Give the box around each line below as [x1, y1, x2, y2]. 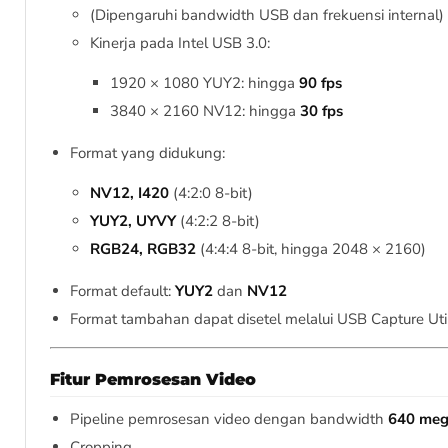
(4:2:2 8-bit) [176, 211, 260, 232]
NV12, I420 [90, 183, 169, 204]
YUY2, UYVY [90, 211, 176, 232]
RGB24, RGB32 [90, 239, 196, 260]
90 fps [299, 73, 342, 94]
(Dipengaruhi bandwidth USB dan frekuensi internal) [90, 5, 444, 26]
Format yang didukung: [70, 143, 225, 164]
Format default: [70, 281, 175, 302]
